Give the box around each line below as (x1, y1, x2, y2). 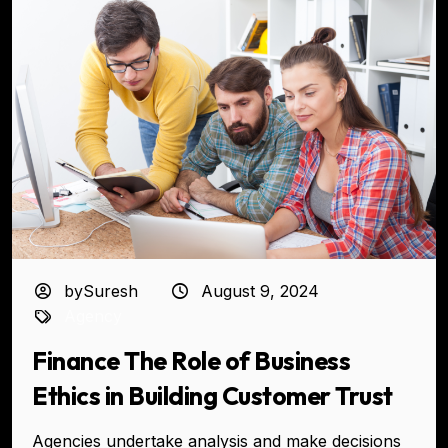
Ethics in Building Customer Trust (32, 380, 393, 413)
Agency (64, 306, 123, 327)
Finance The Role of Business (32, 345, 350, 378)
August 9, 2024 (200, 281, 319, 302)
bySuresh (59, 281, 139, 302)
